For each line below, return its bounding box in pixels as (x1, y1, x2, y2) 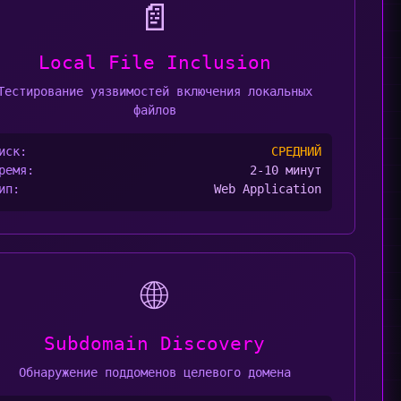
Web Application (214, 182, 321, 196)
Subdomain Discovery (44, 333, 266, 354)
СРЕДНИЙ (271, 144, 321, 158)
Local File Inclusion (38, 52, 271, 73)
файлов (132, 103, 176, 117)
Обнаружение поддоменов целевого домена (18, 365, 291, 380)
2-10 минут (250, 163, 321, 177)
